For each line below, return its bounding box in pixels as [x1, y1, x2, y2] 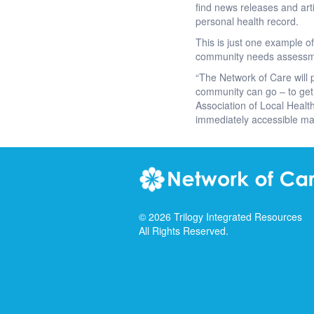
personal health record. [196, 14, 299, 28]
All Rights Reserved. [139, 224, 228, 238]
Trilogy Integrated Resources [174, 210, 302, 224]
